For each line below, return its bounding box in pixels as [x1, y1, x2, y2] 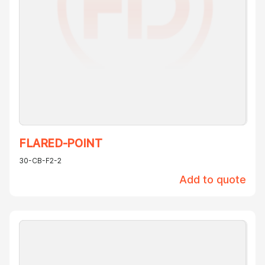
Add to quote [179, 173, 246, 186]
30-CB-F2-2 [19, 156, 62, 166]
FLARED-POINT [19, 137, 102, 151]
